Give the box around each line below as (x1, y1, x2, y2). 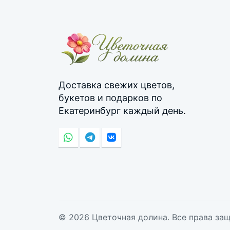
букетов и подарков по (59, 92, 162, 104)
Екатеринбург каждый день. (59, 105, 186, 117)
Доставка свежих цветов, (59, 80, 175, 91)
